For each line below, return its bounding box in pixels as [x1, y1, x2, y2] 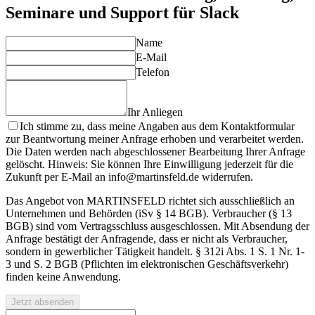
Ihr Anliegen [127, 106, 183, 119]
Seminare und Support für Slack [6, 3, 239, 22]
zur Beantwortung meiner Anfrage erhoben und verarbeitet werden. [6, 133, 304, 146]
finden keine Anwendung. [6, 271, 121, 283]
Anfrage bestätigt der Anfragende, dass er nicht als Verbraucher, [6, 233, 288, 245]
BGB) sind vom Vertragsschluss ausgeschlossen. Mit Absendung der [6, 220, 309, 233]
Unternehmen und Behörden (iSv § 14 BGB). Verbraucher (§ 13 [6, 207, 292, 220]
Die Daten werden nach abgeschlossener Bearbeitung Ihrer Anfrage [6, 146, 305, 158]
